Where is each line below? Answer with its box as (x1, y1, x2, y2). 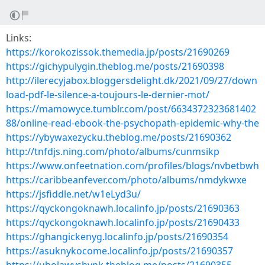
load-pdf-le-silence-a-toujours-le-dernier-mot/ (6, 88, 209, 101)
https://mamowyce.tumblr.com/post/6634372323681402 (6, 102, 256, 115)
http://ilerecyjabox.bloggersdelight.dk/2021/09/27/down (6, 74, 257, 87)
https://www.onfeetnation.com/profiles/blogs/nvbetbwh (6, 159, 259, 172)
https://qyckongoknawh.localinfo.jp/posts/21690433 (6, 216, 240, 229)
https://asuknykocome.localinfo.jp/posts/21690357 (6, 244, 233, 257)
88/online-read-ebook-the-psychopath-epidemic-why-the (6, 117, 259, 130)
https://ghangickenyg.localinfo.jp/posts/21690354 (6, 230, 228, 243)
